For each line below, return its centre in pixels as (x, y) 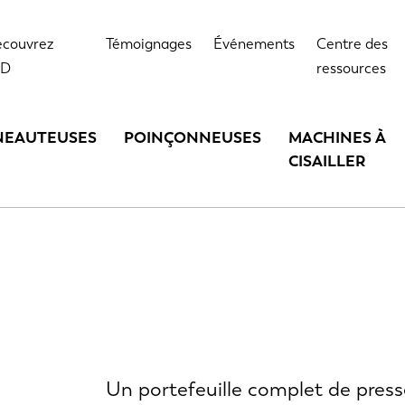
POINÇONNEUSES (192, 137)
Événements (254, 44)
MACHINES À (337, 137)
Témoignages (148, 44)
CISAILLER (326, 161)
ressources (351, 68)
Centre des (352, 44)
